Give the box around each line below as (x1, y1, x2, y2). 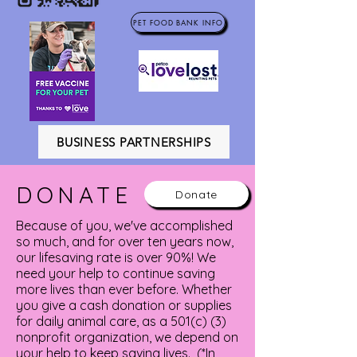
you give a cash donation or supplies (16, 297, 232, 313)
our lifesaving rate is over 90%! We (16, 249, 216, 265)
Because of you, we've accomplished (16, 218, 233, 233)
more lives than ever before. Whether (16, 281, 232, 297)
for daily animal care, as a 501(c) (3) (16, 313, 226, 329)
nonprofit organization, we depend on (16, 329, 238, 345)
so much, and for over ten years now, (16, 233, 233, 249)
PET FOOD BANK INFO (133, 17, 223, 28)
